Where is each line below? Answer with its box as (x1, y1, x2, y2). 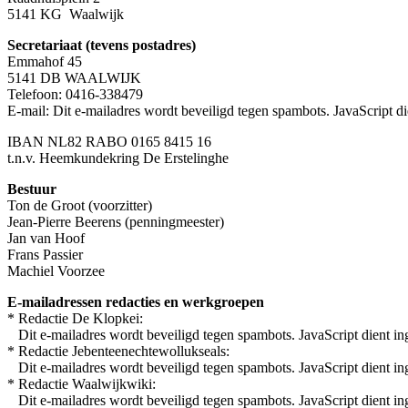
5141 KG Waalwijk (7, 5, 124, 22)
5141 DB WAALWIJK (7, 69, 141, 86)
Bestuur (7, 180, 56, 197)
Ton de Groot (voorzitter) (7, 197, 152, 213)
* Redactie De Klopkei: (7, 310, 143, 326)
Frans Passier (7, 246, 83, 262)
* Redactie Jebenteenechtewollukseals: (7, 342, 229, 359)
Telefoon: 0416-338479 (7, 86, 143, 102)
